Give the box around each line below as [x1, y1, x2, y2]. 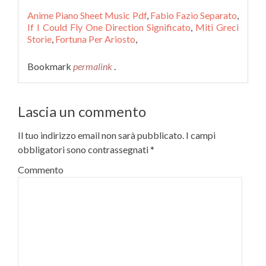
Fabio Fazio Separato [150, 9, 237, 21]
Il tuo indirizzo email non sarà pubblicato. [18, 129, 184, 141]
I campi [184, 129, 216, 141]
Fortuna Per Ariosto [55, 33, 135, 45]
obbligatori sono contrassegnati [18, 144, 150, 155]
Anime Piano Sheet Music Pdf [27, 9, 147, 21]
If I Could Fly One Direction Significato [27, 21, 191, 33]
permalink [73, 61, 114, 72]
